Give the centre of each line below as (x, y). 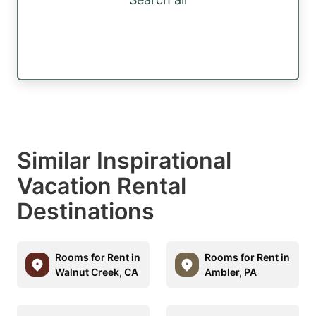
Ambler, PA (231, 272)
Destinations (86, 211)
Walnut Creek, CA (97, 272)
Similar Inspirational (124, 160)
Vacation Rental (102, 186)
